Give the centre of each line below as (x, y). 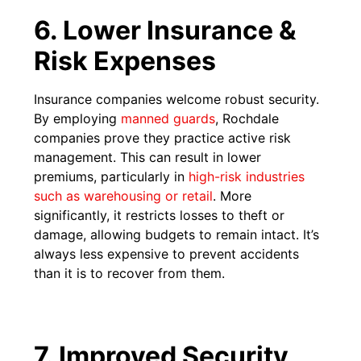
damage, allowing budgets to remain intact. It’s (177, 234)
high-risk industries (247, 176)
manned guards (168, 118)
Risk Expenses (125, 60)
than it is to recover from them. (130, 273)
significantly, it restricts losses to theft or (160, 215)
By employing (78, 118)
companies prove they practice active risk (163, 137)
